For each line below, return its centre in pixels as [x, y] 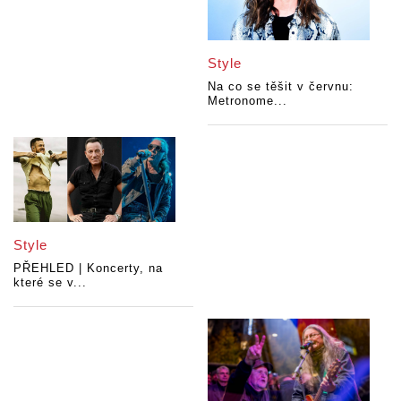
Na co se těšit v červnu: [281, 87]
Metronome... [248, 101]
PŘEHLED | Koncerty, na [88, 269]
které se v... [50, 283]
